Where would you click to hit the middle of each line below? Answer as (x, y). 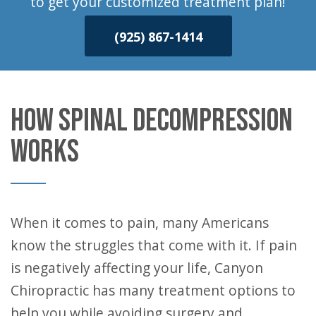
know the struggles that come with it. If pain (154, 245)
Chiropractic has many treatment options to (153, 290)
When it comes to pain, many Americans (17, 222)
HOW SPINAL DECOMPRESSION (152, 121)
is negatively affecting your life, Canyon (137, 267)
